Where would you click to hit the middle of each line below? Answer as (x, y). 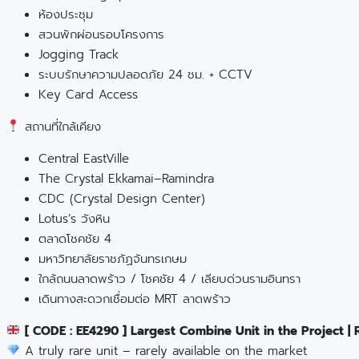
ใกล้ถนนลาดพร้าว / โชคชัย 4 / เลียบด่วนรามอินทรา (169, 278)
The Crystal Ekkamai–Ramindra (126, 178)
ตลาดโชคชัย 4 (75, 238)
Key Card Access (88, 94)
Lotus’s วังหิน (74, 218)
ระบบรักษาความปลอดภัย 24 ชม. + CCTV (145, 74)
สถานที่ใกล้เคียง (61, 126)
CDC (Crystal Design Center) (122, 198)
